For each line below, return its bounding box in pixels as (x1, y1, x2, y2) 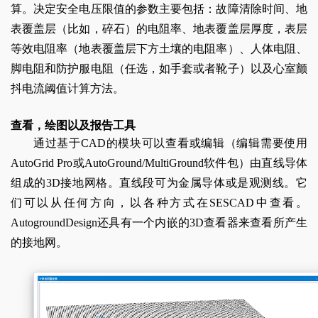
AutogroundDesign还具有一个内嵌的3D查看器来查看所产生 (11, 216, 307, 229)
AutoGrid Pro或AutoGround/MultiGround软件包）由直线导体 (11, 157, 307, 170)
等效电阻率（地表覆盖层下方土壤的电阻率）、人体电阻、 (11, 43, 307, 55)
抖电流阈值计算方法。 (11, 82, 124, 95)
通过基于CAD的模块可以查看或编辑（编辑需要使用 (33, 137, 307, 150)
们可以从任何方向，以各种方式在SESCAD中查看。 (11, 197, 307, 209)
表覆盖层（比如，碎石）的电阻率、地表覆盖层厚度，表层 (11, 23, 307, 35)
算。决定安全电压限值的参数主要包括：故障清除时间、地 (11, 3, 307, 16)
